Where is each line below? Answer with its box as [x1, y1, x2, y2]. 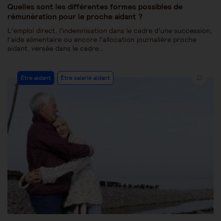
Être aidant [21, 74, 51, 81]
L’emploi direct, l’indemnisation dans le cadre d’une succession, [7, 26, 212, 35]
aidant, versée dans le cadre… [7, 43, 104, 53]
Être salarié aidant [61, 74, 110, 81]
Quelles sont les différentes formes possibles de [7, 1, 183, 11]
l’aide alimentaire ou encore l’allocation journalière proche [7, 35, 196, 44]
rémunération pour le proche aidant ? [7, 11, 143, 21]
